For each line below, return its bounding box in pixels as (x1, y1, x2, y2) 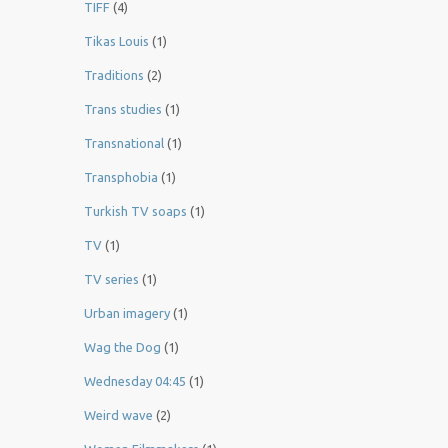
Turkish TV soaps (84, 204, 187, 219)
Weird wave (84, 408, 153, 423)
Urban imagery (84, 306, 170, 321)
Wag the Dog (84, 340, 161, 355)
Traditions (84, 68, 144, 83)
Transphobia (84, 170, 158, 185)
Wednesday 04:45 (84, 374, 186, 389)
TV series (84, 272, 139, 287)
